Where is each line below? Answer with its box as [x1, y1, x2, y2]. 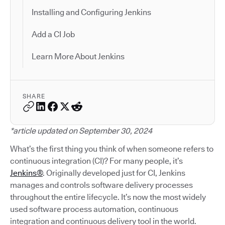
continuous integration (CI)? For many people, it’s [10, 156, 183, 166]
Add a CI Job [32, 29, 75, 39]
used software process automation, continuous [10, 204, 178, 214]
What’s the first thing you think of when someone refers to [10, 144, 213, 154]
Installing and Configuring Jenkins [32, 7, 151, 17]
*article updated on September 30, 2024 [10, 126, 152, 136]
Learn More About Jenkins [32, 51, 125, 61]
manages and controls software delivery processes [10, 180, 193, 190]
